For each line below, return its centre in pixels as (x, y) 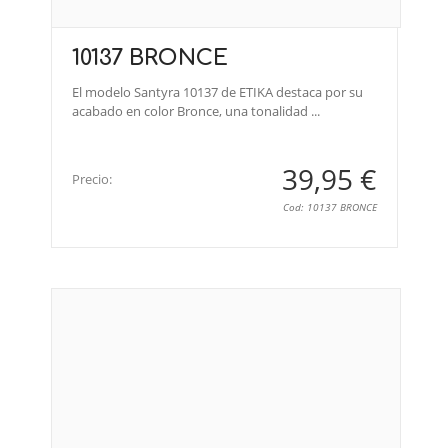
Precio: (92, 178)
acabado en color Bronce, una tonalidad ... (196, 110)
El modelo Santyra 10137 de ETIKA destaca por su (217, 91)
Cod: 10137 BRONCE (329, 206)
